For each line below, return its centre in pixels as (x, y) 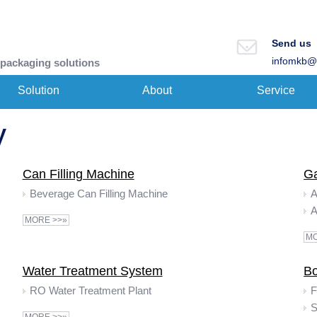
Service (276, 90)
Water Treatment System (92, 271)
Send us (292, 43)
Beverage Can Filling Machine (98, 194)
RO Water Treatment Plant (90, 290)
